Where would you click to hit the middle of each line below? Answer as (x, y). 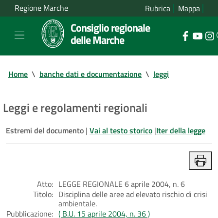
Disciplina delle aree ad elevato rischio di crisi (133, 194)
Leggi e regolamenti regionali (75, 107)
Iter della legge (181, 130)
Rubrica (158, 8)
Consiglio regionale (110, 27)
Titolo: (43, 194)
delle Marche (97, 40)
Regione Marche (41, 8)
